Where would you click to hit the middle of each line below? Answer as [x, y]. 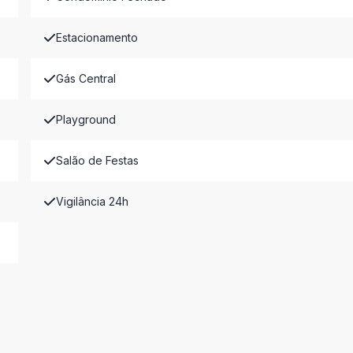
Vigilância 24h [92, 201]
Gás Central [85, 78]
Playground [85, 119]
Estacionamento [97, 37]
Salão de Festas [97, 160]
